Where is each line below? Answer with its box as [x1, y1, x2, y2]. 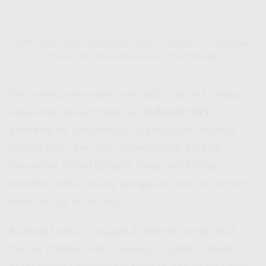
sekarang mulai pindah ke [9, 105, 144, 118]
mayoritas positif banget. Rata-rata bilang [9, 159, 217, 172]
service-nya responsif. [9, 194, 121, 207]
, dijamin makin [157, 242, 233, 255]
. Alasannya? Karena [68, 123, 178, 136]
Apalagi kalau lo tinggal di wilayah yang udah [9, 224, 238, 237]
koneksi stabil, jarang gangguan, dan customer [9, 176, 248, 189]
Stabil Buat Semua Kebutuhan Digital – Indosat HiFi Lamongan [15, 37, 251, 47]
